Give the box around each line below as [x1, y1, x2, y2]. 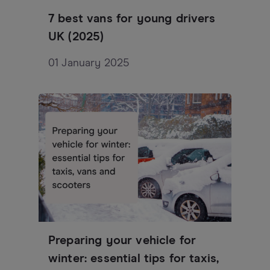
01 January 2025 [48, 58, 130, 69]
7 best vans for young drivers [48, 13, 216, 25]
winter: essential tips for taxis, [48, 253, 219, 265]
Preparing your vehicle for [48, 234, 196, 247]
